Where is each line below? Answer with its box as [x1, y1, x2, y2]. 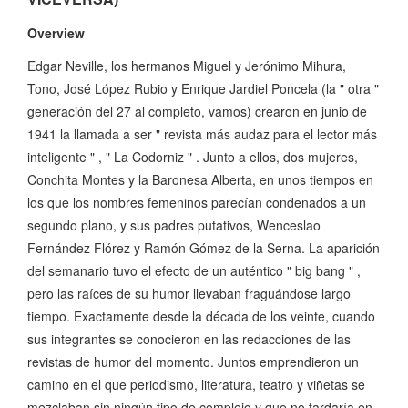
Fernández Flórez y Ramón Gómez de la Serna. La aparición [27, 239, 380, 258]
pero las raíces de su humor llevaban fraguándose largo [27, 284, 351, 303]
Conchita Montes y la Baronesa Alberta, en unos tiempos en [27, 170, 373, 189]
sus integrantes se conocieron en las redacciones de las [27, 330, 351, 349]
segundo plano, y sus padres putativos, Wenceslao [27, 216, 321, 235]
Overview [27, 24, 85, 43]
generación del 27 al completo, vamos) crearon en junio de [27, 102, 367, 121]
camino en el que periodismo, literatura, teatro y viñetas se [27, 375, 365, 394]
